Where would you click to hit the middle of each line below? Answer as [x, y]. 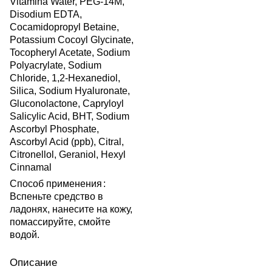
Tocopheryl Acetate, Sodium [70, 53]
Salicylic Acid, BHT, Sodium [70, 117]
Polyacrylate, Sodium [56, 66]
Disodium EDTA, [46, 15]
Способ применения [56, 184]
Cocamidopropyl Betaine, [64, 27]
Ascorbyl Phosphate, [54, 129]
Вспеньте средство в [56, 197]
